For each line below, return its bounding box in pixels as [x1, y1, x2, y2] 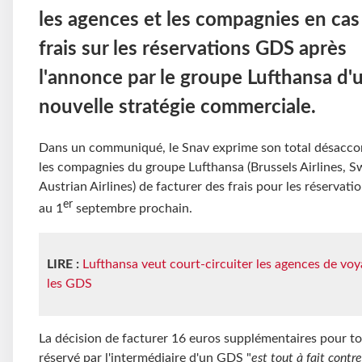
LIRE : [47, 257, 79, 271]
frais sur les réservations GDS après [39, 40, 347, 60]
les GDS [47, 276, 92, 290]
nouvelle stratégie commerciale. [39, 98, 316, 118]
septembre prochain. [73, 202, 196, 216]
